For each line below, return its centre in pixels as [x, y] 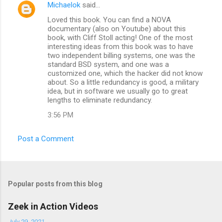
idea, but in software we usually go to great [118, 91]
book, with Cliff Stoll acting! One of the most [120, 37]
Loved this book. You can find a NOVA [109, 20]
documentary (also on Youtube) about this [117, 28]
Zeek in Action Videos [53, 206]
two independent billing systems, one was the [121, 55]
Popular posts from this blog [55, 184]
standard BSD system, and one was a [108, 64]
